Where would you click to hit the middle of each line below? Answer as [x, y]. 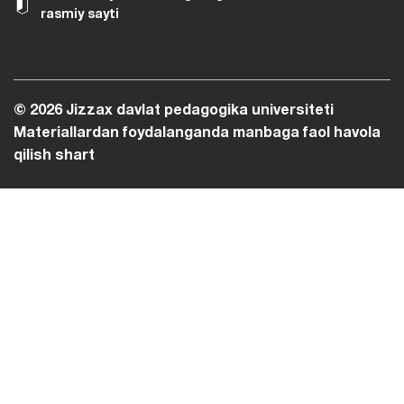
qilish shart [54, 156]
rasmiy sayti [80, 14]
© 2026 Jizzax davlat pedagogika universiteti [174, 111]
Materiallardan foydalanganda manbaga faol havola [197, 134]
